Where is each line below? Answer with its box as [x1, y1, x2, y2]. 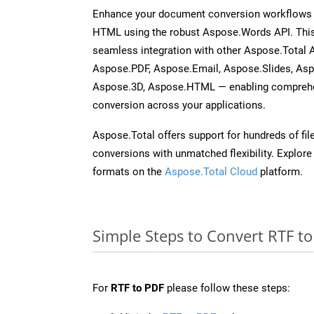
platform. [257, 165, 303, 178]
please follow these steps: [164, 281, 290, 294]
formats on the [93, 165, 165, 178]
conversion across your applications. [93, 98, 266, 111]
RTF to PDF [111, 281, 164, 294]
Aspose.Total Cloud [165, 165, 257, 178]
